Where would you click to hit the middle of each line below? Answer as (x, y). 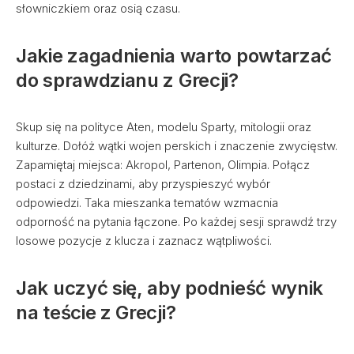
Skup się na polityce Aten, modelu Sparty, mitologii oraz (164, 127)
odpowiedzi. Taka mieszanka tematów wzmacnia (147, 203)
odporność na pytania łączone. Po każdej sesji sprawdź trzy (176, 222)
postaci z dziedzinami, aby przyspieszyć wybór (143, 184)
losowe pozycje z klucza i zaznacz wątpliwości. (144, 241)
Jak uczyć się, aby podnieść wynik (170, 288)
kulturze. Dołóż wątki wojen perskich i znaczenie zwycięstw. (177, 146)
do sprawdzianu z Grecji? (127, 80)
